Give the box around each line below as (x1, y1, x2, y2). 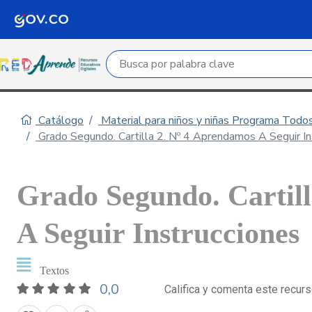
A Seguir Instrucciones (17, 217, 299, 249)
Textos (39, 265, 69, 276)
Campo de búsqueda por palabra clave (107, 52, 296, 67)
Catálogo (36, 113, 84, 128)
